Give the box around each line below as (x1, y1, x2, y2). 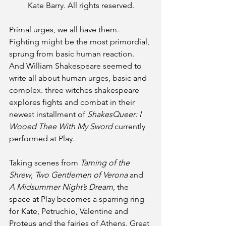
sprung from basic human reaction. (9, 49, 136, 59)
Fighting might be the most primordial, (9, 37, 151, 46)
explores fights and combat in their (9, 97, 137, 107)
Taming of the (80, 158, 132, 167)
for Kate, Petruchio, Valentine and (9, 206, 130, 216)
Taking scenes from (9, 158, 80, 167)
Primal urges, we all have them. (9, 25, 121, 34)
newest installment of (9, 109, 85, 119)
